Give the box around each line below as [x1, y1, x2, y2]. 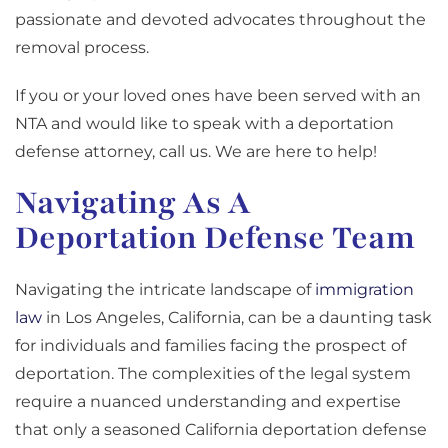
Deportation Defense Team [15, 217, 415, 260]
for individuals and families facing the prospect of [15, 336, 406, 356]
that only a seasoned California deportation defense [15, 420, 427, 440]
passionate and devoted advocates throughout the [15, 10, 426, 30]
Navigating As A [15, 182, 251, 225]
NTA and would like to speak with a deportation [15, 114, 394, 134]
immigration [315, 280, 414, 300]
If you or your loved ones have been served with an [15, 86, 421, 106]
